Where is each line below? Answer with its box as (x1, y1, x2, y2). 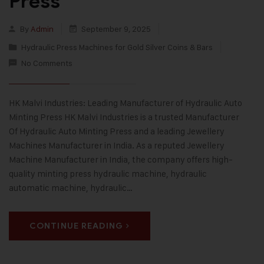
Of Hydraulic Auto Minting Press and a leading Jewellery (9, 126, 225, 137)
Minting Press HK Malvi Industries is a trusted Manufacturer (9, 111, 239, 123)
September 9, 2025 (80, 24, 153, 34)
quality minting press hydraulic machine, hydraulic (9, 168, 207, 180)
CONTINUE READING (29, 221, 123, 232)
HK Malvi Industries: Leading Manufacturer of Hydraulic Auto (9, 97, 242, 109)
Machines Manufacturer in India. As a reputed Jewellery (9, 140, 225, 151)
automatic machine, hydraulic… (9, 182, 133, 194)
